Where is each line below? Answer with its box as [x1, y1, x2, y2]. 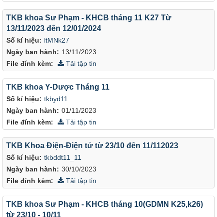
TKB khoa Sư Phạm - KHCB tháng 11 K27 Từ [6, 13, 171, 22]
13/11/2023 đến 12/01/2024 [6, 24, 101, 32]
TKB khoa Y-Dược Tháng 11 [6, 82, 109, 91]
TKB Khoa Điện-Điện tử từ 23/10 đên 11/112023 [6, 141, 178, 150]
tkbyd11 [44, 95, 68, 103]
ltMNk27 [44, 36, 69, 44]
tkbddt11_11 [44, 154, 81, 161]
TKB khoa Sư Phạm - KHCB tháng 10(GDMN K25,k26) [6, 200, 203, 208]
